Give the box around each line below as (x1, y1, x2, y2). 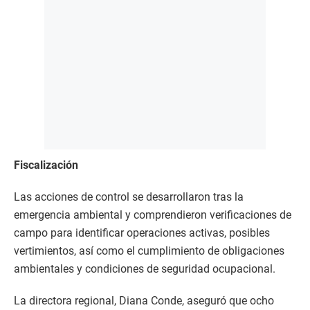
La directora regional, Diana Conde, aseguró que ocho (14, 294, 274, 308)
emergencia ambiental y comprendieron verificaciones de (14, 208, 291, 222)
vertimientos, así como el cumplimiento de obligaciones (14, 244, 284, 258)
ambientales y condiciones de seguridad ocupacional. (14, 262, 275, 276)
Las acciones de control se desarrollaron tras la (14, 190, 244, 204)
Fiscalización (14, 158, 78, 172)
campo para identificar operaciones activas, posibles (14, 226, 270, 240)
